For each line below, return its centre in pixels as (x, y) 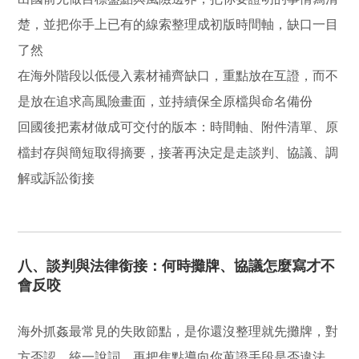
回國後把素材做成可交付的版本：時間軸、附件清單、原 (178, 127)
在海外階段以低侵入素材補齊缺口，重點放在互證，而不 (178, 75)
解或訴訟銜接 (56, 178)
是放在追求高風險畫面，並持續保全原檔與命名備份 (165, 101)
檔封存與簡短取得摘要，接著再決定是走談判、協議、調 (178, 152)
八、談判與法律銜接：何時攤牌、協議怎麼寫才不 (177, 266)
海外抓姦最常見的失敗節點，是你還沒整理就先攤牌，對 (178, 331)
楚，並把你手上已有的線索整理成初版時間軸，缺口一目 (178, 24)
